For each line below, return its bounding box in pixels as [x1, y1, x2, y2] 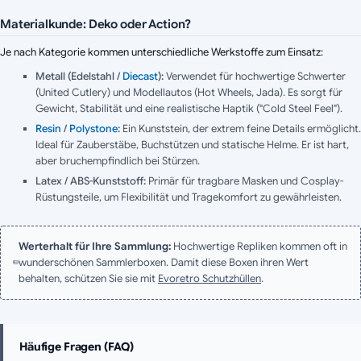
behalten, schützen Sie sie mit [18, 271, 158, 285]
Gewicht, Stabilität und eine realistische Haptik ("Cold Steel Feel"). [35, 101, 342, 115]
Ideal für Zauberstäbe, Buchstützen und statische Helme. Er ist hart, [35, 137, 349, 151]
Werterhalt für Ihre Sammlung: [18, 239, 173, 253]
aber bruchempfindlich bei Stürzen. [35, 153, 200, 168]
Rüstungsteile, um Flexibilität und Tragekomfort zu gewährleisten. [35, 189, 342, 204]
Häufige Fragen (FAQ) [19, 338, 135, 354]
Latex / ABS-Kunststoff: [35, 173, 146, 188]
